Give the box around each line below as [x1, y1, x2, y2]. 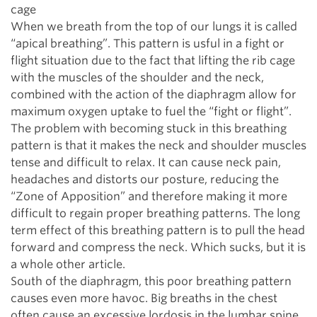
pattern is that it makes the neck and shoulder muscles [11, 139, 306, 152]
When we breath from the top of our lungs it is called [11, 20, 297, 33]
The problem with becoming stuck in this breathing [11, 122, 287, 135]
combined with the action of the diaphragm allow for [11, 88, 296, 101]
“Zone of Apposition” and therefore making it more [11, 190, 287, 203]
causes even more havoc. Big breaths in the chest [11, 292, 277, 305]
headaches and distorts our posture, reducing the [11, 173, 279, 186]
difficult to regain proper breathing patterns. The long [11, 207, 300, 220]
